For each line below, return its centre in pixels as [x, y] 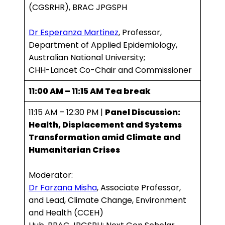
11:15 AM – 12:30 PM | [67, 113]
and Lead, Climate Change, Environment [107, 200]
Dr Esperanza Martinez [74, 33]
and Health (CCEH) [66, 213]
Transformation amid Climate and [105, 138]
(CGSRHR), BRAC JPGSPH [78, 8]
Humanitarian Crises [74, 150]
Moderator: [51, 175]
